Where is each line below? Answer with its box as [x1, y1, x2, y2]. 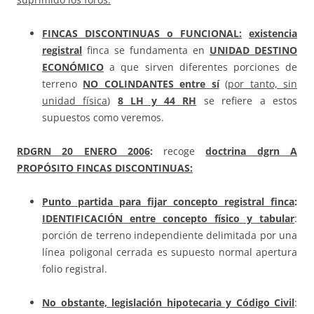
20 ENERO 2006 [62, 144, 150, 158]
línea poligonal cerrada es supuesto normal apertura [42, 245, 297, 259]
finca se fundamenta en [82, 43, 210, 57]
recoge [163, 144, 196, 158]
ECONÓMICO [42, 60, 104, 74]
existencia [249, 27, 297, 41]
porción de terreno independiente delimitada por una [42, 228, 297, 243]
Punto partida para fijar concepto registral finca [42, 195, 294, 209]
